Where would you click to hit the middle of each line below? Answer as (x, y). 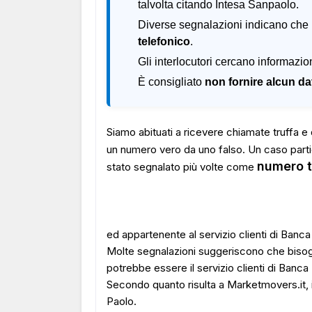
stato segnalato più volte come (182, 167)
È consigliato (171, 82)
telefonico (164, 41)
